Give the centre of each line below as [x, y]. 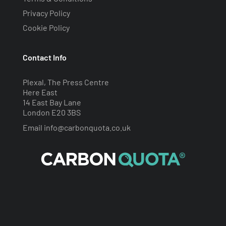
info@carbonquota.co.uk [87, 128]
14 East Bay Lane [52, 102]
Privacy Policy [46, 13]
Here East [40, 92]
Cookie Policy [46, 28]
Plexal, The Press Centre [66, 82]
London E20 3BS [51, 112]
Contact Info [44, 58]
